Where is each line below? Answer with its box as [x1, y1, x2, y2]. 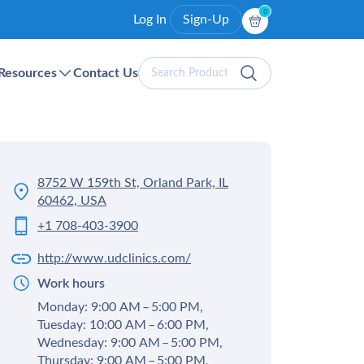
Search [137, 58, 184, 77]
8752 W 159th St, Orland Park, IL [37, 176, 228, 189]
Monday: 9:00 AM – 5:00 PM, [37, 301, 203, 314]
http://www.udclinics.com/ [37, 252, 191, 265]
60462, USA [37, 194, 106, 207]
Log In [133, 13, 167, 26]
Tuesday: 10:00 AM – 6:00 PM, [37, 318, 209, 331]
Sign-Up [183, 13, 229, 26]
